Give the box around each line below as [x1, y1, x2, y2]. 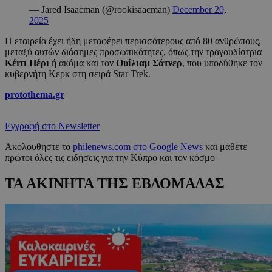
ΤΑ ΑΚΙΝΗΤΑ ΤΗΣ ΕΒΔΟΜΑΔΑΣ [5, 175, 225, 191]
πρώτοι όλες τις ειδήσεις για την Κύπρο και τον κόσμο [5, 152, 215, 163]
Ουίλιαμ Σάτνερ [116, 58, 182, 69]
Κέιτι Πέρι [5, 58, 49, 69]
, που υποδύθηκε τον [182, 58, 262, 69]
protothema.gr [5, 89, 64, 100]
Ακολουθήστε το [5, 141, 73, 152]
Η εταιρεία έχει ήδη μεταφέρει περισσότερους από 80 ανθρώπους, [5, 36, 261, 47]
